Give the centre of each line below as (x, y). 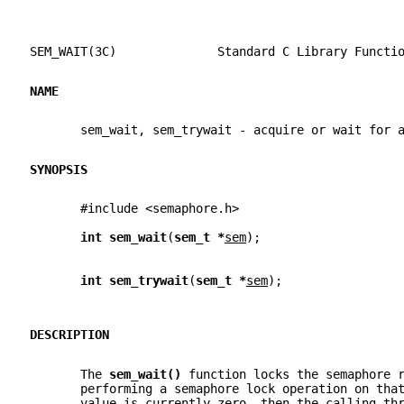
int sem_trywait (134, 281)
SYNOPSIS (59, 169)
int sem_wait (124, 238)
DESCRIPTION (69, 335)
